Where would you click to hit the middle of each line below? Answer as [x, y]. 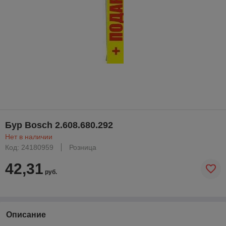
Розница [83, 147]
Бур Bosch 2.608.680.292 [59, 125]
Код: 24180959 [29, 147]
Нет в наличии [29, 136]
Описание [26, 214]
